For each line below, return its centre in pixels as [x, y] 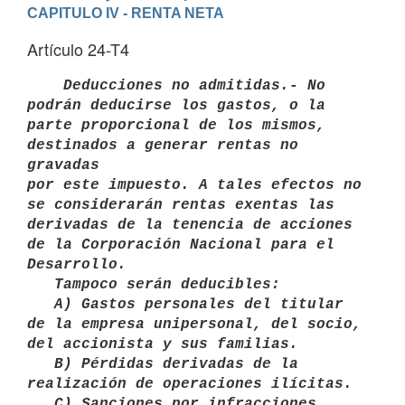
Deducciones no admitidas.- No [181, 85]
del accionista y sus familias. [167, 344]
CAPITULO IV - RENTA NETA [126, 13]
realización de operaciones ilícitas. [190, 384]
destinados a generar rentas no [163, 145]
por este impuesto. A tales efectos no [194, 185]
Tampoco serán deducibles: [41, 284]
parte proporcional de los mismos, [176, 125]
